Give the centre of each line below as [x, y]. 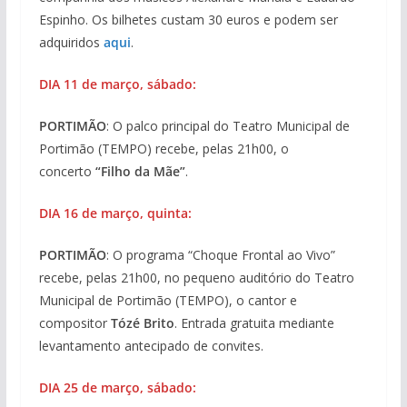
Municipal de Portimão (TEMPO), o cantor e [168, 301]
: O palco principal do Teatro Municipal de [228, 126]
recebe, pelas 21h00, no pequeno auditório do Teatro [196, 278]
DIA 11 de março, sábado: [117, 84]
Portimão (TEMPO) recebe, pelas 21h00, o [164, 149]
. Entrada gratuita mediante [254, 323]
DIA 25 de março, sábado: [117, 388]
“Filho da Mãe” [140, 172]
